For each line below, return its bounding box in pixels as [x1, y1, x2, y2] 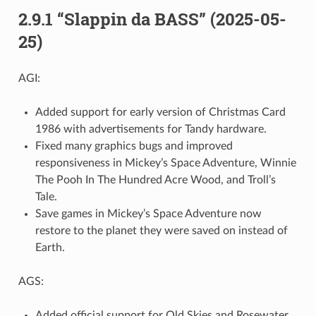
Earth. [35, 242, 65, 254]
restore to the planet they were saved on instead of [35, 225, 288, 237]
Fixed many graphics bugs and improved [35, 140, 233, 152]
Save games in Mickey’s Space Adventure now [35, 208, 262, 220]
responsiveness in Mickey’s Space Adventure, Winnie [35, 157, 296, 169]
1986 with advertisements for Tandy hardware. [35, 123, 267, 135]
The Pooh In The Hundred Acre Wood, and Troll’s [35, 174, 276, 186]
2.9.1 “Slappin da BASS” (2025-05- [18, 8, 286, 31]
